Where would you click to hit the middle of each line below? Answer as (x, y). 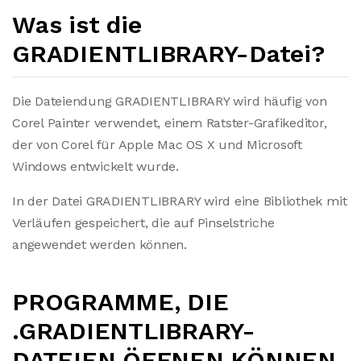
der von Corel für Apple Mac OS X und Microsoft (157, 145)
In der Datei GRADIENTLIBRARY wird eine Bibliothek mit (180, 201)
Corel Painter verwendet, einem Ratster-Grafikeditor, (170, 123)
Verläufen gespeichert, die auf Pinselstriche (143, 223)
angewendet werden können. (100, 245)
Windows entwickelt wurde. (95, 166)
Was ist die (77, 25)
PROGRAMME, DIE (120, 302)
